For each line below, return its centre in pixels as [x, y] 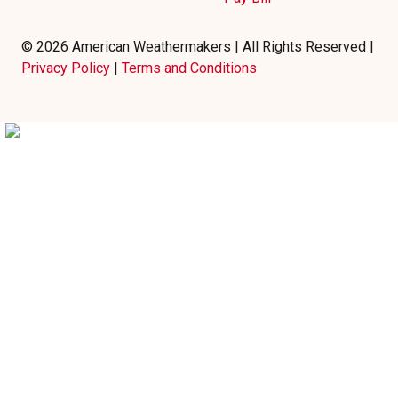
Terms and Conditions [189, 68]
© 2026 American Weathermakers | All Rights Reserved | [198, 46]
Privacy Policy [66, 68]
